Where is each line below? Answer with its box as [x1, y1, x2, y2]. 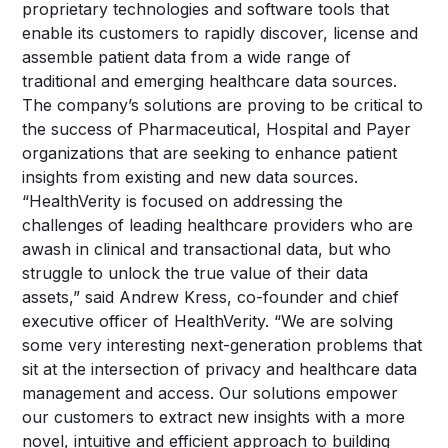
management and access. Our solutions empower [22, 383, 399, 403]
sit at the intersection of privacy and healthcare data [22, 359, 418, 379]
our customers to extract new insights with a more [22, 407, 406, 427]
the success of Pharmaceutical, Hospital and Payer [22, 119, 412, 139]
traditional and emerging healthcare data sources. [22, 71, 398, 91]
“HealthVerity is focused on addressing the [22, 191, 344, 211]
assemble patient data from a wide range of [22, 47, 352, 67]
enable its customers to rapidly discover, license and [22, 23, 419, 43]
